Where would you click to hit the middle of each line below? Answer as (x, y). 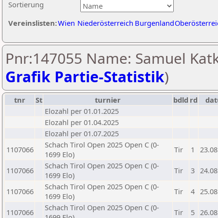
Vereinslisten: (33, 23)
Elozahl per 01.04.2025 (82, 122)
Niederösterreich (105, 23)
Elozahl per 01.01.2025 (82, 111)
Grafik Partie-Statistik (85, 77)
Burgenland (154, 23)
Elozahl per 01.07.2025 (82, 133)
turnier (108, 100)
